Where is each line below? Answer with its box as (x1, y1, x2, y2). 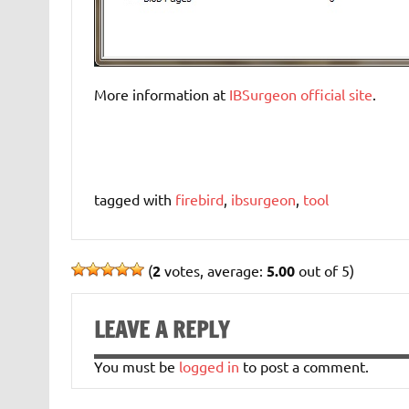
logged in (178, 357, 239, 376)
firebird (174, 189, 224, 208)
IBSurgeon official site (228, 84, 372, 103)
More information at (93, 84, 229, 103)
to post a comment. (238, 357, 369, 376)
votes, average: (160, 260, 267, 279)
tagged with (93, 189, 175, 208)
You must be (93, 357, 179, 376)
